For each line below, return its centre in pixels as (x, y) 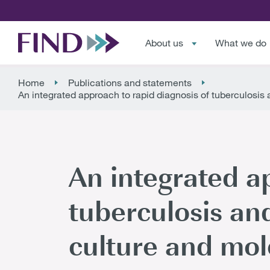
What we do (240, 43)
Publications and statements (130, 83)
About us (165, 43)
